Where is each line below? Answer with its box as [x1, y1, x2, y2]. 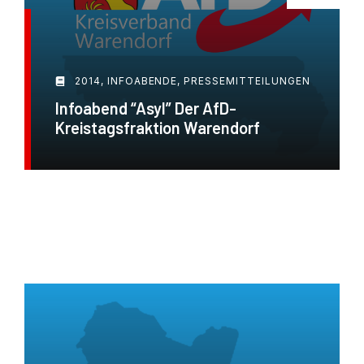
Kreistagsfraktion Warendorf [55, 117, 260, 137]
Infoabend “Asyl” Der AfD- [55, 97, 236, 118]
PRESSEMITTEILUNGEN [184, 74, 310, 87]
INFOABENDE [106, 74, 178, 87]
